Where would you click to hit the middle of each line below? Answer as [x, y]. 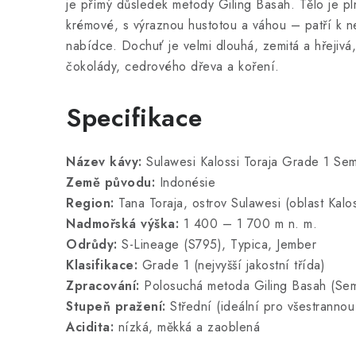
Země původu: [110, 182]
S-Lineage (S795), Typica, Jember [217, 244]
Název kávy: [104, 162]
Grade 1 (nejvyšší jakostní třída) [231, 265]
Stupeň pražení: [116, 306]
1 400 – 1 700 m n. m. [248, 224]
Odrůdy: [92, 244]
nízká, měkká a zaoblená [187, 327]
